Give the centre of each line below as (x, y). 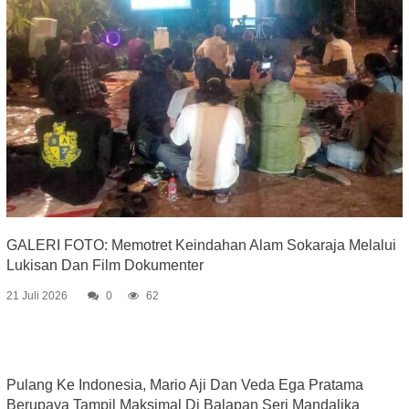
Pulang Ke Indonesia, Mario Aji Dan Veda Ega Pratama (184, 385)
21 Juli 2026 (37, 296)
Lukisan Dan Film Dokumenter (105, 266)
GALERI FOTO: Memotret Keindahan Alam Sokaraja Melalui (201, 246)
